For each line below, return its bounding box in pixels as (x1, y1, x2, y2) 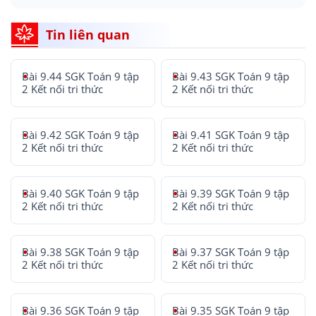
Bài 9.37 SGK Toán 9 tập (172, 245, 290, 259)
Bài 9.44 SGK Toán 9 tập (22, 69, 139, 83)
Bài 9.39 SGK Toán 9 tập (172, 186, 290, 200)
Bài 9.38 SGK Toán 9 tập (22, 245, 139, 259)
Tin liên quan (46, 25, 130, 43)
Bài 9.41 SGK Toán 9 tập (172, 128, 290, 142)
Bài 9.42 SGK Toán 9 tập (22, 128, 139, 142)
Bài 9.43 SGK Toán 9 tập (172, 69, 290, 83)
